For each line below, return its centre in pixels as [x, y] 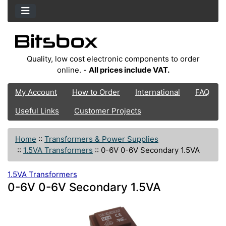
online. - [73, 70]
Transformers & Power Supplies [101, 139]
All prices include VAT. [129, 70]
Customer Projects [108, 111]
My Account [36, 92]
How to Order [96, 92]
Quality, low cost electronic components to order [113, 59]
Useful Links [37, 111]
